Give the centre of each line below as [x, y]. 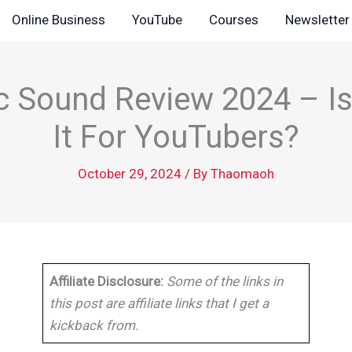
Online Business [58, 20]
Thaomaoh [242, 174]
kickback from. [94, 325]
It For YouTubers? [176, 137]
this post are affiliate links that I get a [159, 303]
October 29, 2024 [131, 174]
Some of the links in [223, 281]
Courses [233, 20]
